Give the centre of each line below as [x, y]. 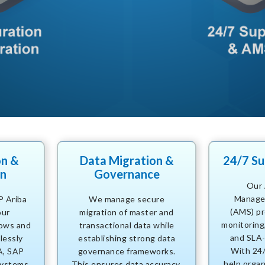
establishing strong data [127, 238]
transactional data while [127, 225]
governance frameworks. [127, 251]
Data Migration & [127, 161]
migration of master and [127, 212]
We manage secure [127, 199]
